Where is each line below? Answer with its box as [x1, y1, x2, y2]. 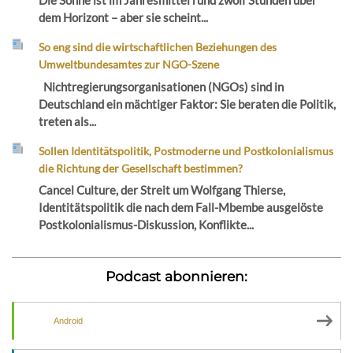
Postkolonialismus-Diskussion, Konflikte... [39, 217, 255, 232]
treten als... [39, 113, 97, 128]
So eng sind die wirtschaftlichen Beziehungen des [39, 40, 277, 54]
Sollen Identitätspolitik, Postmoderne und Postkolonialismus [39, 143, 334, 158]
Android [54, 316, 83, 326]
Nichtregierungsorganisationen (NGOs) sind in [39, 79, 284, 94]
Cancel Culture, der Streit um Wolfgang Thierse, [39, 183, 286, 198]
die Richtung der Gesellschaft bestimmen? [39, 161, 243, 175]
